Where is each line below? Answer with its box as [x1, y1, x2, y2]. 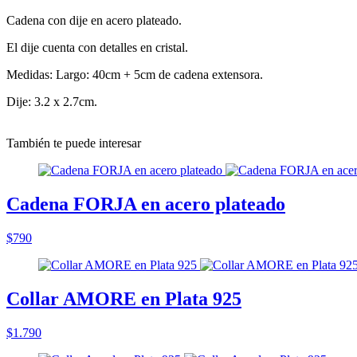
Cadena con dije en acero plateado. [6, 13, 182, 27]
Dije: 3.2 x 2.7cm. [6, 94, 97, 108]
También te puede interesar [6, 135, 141, 150]
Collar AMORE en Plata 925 [6, 288, 241, 309]
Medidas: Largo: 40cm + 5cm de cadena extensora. [6, 67, 263, 81]
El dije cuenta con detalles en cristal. [6, 40, 188, 54]
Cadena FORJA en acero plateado [6, 193, 285, 214]
